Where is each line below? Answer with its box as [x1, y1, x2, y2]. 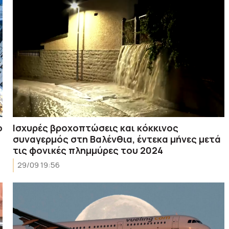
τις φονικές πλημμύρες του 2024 [13, 144, 164, 156]
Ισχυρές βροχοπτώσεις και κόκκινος [13, 121, 179, 134]
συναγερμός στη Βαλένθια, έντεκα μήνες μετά [13, 132, 221, 145]
